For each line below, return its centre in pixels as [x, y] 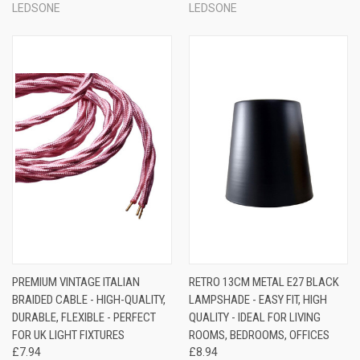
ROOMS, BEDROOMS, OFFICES [259, 335]
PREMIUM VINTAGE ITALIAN [76, 282]
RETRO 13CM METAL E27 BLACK [264, 282]
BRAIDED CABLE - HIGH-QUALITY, [89, 299]
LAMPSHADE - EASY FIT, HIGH [258, 299]
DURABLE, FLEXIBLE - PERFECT [84, 317]
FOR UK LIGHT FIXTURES [68, 335]
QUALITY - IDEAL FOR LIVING [254, 317]
